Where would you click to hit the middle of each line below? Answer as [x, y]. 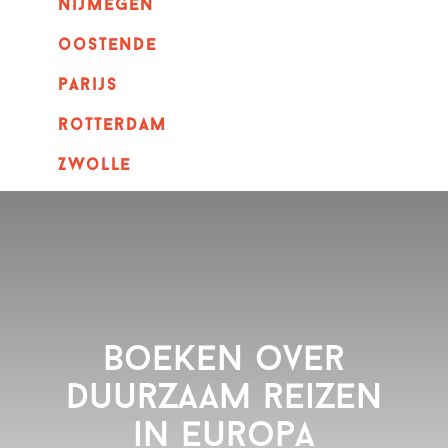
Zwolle [94, 166]
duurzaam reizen [224, 399]
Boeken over [224, 361]
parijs [87, 86]
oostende [107, 46]
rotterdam [112, 126]
